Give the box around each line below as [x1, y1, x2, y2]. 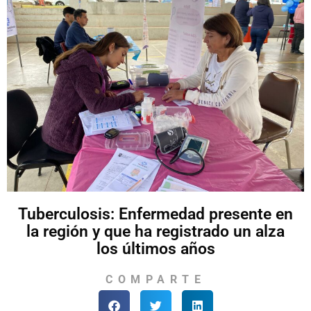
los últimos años [96, 239, 215, 258]
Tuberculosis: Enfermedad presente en [18, 204, 293, 224]
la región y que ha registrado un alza [26, 221, 285, 241]
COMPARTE [106, 272, 205, 286]
